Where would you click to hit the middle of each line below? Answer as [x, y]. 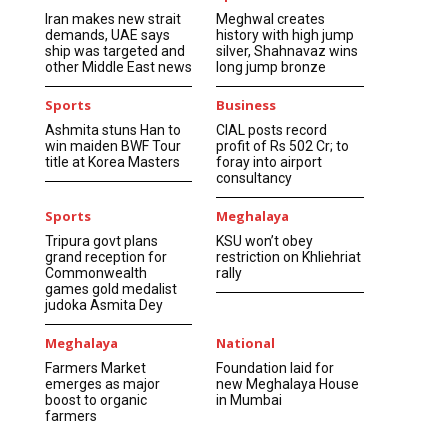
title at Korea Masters [112, 161]
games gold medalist [110, 288]
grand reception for [105, 256]
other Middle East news [118, 66]
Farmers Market [95, 367]
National [246, 342]
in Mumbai [249, 399]
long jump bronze [271, 66]
